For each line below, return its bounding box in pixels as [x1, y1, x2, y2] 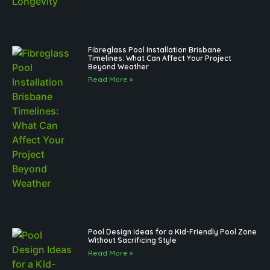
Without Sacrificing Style [88, 236, 177, 245]
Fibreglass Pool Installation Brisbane [88, 45, 222, 55]
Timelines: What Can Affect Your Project [88, 54, 232, 63]
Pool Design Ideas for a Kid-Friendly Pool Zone [88, 227, 257, 237]
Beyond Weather [88, 62, 149, 72]
